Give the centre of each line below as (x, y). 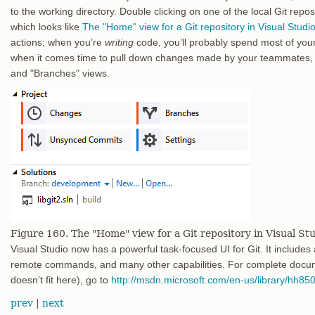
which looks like (46, 27)
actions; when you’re (58, 42)
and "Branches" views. (60, 73)
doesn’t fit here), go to (61, 280)
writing (119, 42)
